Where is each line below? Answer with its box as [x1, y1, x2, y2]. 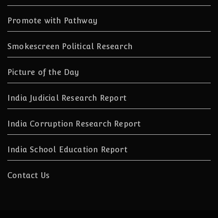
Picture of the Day [7, 67, 80, 77]
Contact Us [7, 170, 50, 180]
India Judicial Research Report [7, 93, 127, 103]
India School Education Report [7, 145, 127, 154]
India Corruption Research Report [7, 119, 141, 128]
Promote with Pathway [7, 16, 98, 25]
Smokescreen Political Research [7, 41, 132, 51]
